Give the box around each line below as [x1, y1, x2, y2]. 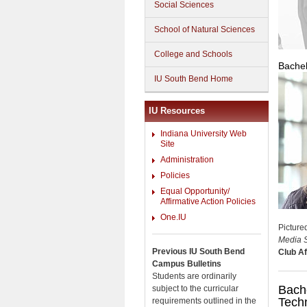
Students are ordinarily [152, 271, 236, 281]
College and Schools [154, 49, 232, 59]
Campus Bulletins [152, 258, 221, 269]
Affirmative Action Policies [160, 197, 256, 206]
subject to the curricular [152, 283, 238, 293]
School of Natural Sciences [154, 25, 255, 34]
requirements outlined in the [152, 295, 256, 306]
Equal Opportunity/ [160, 186, 230, 196]
